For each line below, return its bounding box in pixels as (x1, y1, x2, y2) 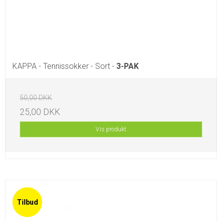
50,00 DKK (20, 94, 52, 102)
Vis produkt (96, 126, 126, 133)
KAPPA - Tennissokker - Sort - (12, 61, 116, 71)
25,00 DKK (20, 107, 60, 117)
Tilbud (16, 198, 38, 207)
